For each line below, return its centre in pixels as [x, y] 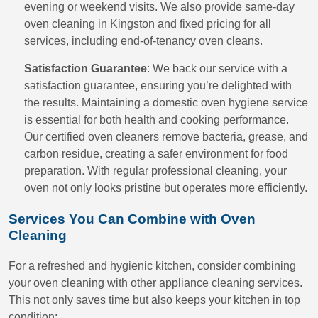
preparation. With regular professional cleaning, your [155, 171]
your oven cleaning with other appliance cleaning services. [155, 283]
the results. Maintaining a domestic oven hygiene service [166, 103]
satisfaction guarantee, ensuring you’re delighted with [158, 86]
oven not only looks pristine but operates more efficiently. [166, 188]
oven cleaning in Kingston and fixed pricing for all [148, 24]
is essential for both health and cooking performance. [157, 120]
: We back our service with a [217, 68]
